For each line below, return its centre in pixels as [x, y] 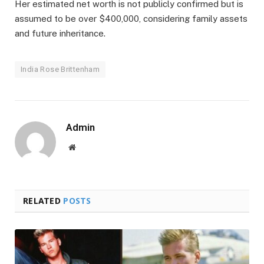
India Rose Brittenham [60, 70]
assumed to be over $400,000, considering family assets [131, 19]
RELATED [43, 201]
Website [88, 147]
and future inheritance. [60, 34]
